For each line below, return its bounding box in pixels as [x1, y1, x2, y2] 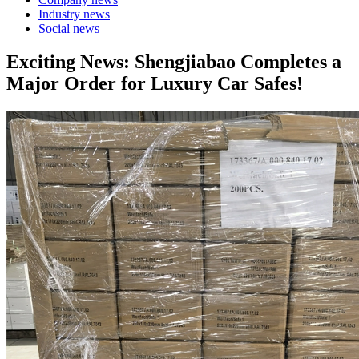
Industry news [38, 6, 110, 21]
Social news [38, 21, 99, 35]
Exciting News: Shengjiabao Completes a [6, 51, 341, 73]
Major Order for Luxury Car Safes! [6, 73, 303, 95]
